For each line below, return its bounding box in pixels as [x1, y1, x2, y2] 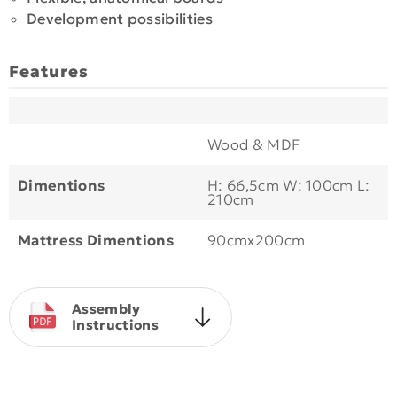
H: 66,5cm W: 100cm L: [207, 175, 370, 195]
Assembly [72, 300, 141, 317]
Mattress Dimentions [18, 230, 175, 250]
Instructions [72, 315, 159, 333]
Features [9, 60, 89, 82]
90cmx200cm [207, 230, 306, 250]
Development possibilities [27, 9, 213, 28]
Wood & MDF [207, 135, 300, 154]
